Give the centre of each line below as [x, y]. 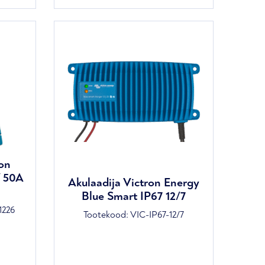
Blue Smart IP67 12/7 [133, 196]
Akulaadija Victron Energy [133, 182]
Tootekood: [106, 215]
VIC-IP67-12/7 [157, 215]
